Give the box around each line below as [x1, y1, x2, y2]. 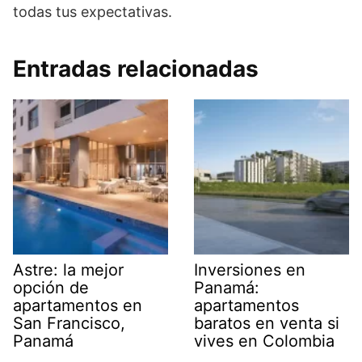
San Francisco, [13, 313, 125, 333]
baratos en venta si [194, 313, 339, 333]
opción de [13, 277, 89, 297]
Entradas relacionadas [13, 54, 259, 82]
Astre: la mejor [13, 259, 124, 280]
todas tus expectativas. [13, 2, 172, 20]
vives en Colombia [194, 330, 335, 351]
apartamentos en [13, 295, 142, 315]
